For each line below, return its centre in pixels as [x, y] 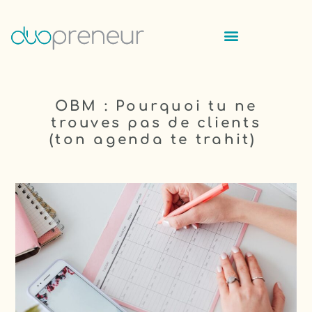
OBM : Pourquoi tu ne [156, 107]
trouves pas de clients [156, 123]
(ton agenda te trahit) [156, 140]
